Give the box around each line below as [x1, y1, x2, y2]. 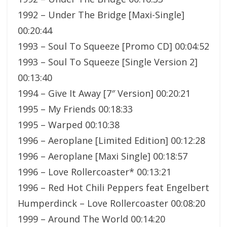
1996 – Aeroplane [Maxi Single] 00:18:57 [18, 149, 187, 162]
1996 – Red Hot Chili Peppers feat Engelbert [18, 181, 209, 194]
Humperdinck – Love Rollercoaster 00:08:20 [18, 197, 205, 209]
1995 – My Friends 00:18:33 [18, 102, 133, 115]
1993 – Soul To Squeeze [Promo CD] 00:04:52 [18, 40, 209, 52]
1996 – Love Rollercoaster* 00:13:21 [18, 165, 171, 178]
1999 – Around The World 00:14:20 [18, 212, 165, 225]
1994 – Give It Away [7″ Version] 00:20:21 [18, 87, 191, 99]
